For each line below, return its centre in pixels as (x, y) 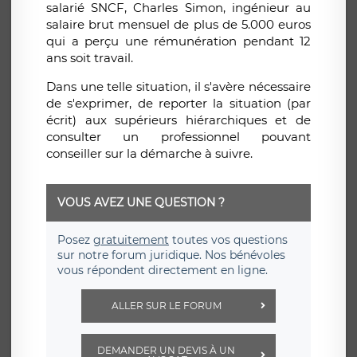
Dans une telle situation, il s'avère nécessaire (178, 87)
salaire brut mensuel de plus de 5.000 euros (178, 25)
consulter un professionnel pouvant (178, 137)
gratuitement (131, 240)
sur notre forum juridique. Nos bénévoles (171, 255)
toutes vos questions (228, 240)
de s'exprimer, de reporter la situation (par (178, 104)
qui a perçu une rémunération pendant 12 (178, 41)
